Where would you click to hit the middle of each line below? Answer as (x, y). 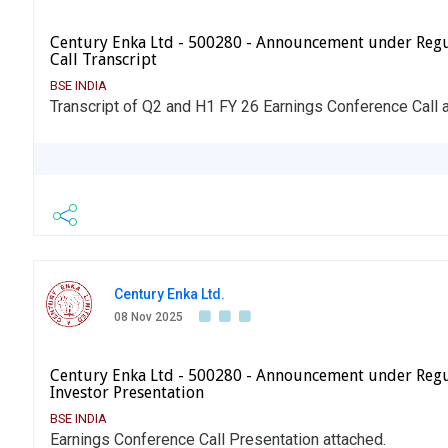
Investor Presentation (127, 393)
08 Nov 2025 (148, 317)
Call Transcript (103, 60)
